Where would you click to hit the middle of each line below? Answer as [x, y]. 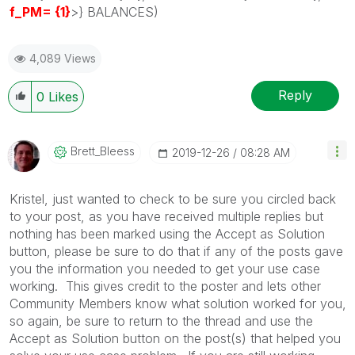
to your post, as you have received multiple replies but [166, 216]
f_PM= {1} [40, 11]
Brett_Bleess [103, 151]
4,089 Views [63, 58]
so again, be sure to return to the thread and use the [161, 321]
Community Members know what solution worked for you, [178, 303]
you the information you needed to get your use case [165, 268]
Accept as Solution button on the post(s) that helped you [175, 338]
